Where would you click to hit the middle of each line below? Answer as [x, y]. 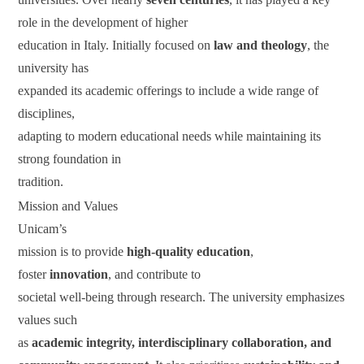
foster [34, 274]
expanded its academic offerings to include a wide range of [169, 90]
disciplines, [47, 113]
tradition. [41, 181]
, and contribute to [155, 274]
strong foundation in [70, 158]
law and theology [261, 45]
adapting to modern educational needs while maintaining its [170, 136]
